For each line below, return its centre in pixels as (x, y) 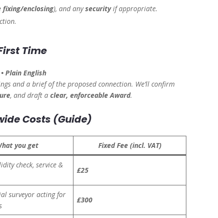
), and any (70, 9)
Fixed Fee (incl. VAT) (130, 145)
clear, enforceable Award (91, 95)
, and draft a (30, 95)
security (98, 9)
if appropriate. (135, 9)
